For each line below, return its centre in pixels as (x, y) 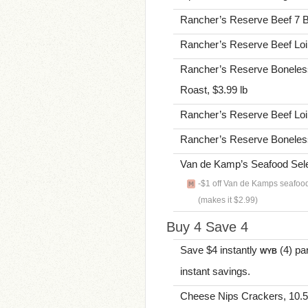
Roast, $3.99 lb (214, 90)
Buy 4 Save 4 (207, 227)
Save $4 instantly (220, 250)
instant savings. (215, 271)
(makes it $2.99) (228, 200)
